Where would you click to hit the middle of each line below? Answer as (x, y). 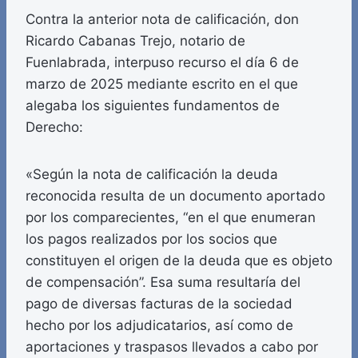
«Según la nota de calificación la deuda (152, 175)
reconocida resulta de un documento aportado (175, 196)
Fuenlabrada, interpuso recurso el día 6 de (162, 63)
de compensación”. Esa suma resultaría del (163, 282)
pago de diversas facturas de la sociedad (159, 304)
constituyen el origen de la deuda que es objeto (179, 261)
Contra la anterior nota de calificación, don (162, 20)
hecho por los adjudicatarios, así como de (159, 326)
